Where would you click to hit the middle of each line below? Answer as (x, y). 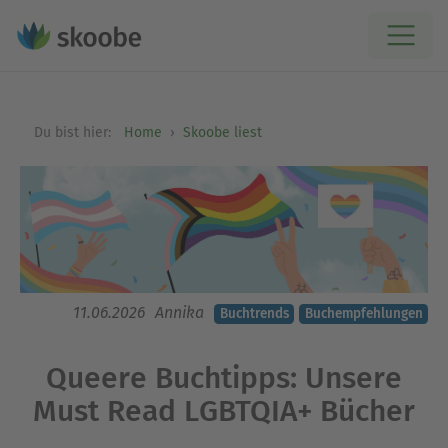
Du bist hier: (74, 132)
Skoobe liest (222, 132)
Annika (180, 313)
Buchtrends (254, 314)
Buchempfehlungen (363, 314)
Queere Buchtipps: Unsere (224, 378)
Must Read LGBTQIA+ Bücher (224, 411)
